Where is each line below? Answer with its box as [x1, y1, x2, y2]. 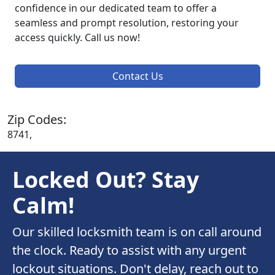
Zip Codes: [7, 111, 66, 128]
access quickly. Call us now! [15, 31, 140, 45]
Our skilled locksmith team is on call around [12, 223, 261, 241]
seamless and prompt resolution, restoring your [15, 16, 239, 30]
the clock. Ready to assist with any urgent [12, 242, 246, 259]
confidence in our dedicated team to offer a [15, 1, 217, 15]
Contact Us [112, 69, 163, 83]
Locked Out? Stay [12, 165, 199, 195]
